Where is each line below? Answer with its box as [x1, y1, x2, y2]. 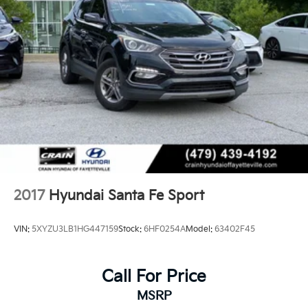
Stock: [118, 223, 144, 234]
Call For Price [102, 267, 206, 287]
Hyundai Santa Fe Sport [49, 187, 204, 204]
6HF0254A [144, 223, 186, 234]
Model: [186, 223, 214, 234]
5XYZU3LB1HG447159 [32, 223, 118, 234]
